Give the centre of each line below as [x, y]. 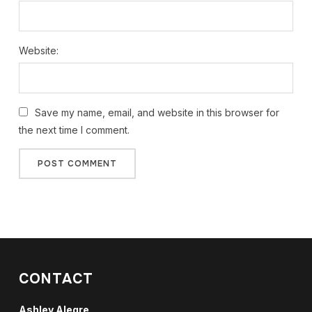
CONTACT [56, 279]
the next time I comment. [74, 130]
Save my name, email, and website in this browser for [157, 112]
